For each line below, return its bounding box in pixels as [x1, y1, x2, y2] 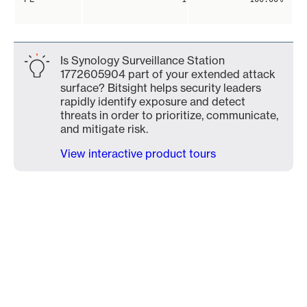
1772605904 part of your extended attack [60, 67, 275, 81]
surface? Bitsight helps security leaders [60, 81, 261, 95]
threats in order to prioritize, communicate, [60, 108, 278, 122]
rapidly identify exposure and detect [60, 95, 245, 108]
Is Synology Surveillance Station [60, 53, 225, 67]
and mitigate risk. [60, 122, 148, 136]
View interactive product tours [60, 147, 216, 160]
